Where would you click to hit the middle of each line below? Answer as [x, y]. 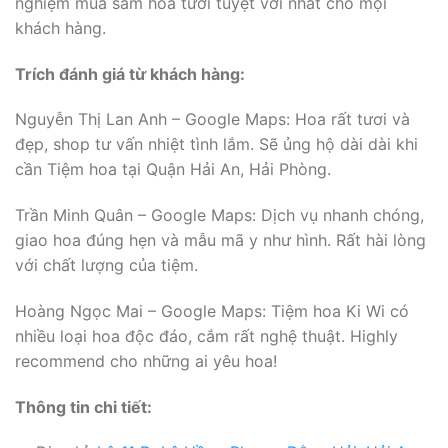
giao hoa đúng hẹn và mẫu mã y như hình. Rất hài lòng [220, 240]
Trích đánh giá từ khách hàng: [130, 73]
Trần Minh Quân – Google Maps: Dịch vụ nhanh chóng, [219, 215]
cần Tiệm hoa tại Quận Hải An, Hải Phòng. [173, 169]
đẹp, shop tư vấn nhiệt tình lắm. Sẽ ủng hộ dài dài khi [216, 144]
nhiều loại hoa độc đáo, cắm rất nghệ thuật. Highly [206, 335]
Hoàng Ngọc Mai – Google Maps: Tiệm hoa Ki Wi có [212, 310]
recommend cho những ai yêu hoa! [146, 360]
